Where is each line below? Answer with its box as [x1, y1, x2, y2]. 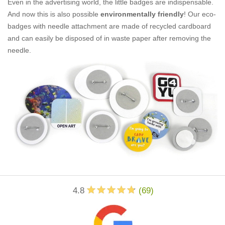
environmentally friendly [100, 10, 184, 18]
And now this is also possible [8, 10, 100, 18]
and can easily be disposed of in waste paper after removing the [8, 34, 211, 42]
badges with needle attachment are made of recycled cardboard [8, 22, 211, 30]
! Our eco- [184, 10, 216, 18]
